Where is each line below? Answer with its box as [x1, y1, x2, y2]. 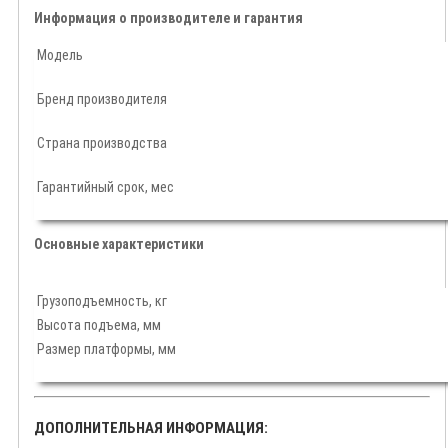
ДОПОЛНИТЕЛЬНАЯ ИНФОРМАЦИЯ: [34, 419, 268, 438]
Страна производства [37, 135, 167, 152]
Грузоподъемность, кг [37, 293, 167, 310]
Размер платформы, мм [37, 341, 176, 358]
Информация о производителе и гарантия [34, 10, 303, 27]
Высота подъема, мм [37, 317, 161, 334]
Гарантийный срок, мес [37, 179, 174, 196]
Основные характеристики [34, 236, 204, 253]
